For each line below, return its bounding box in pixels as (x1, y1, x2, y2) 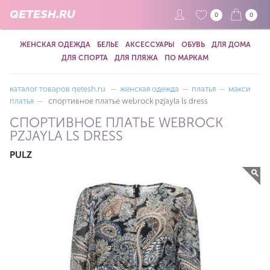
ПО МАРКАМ (165, 54, 209, 62)
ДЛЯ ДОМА (211, 40, 251, 49)
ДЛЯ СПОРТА (61, 54, 108, 62)
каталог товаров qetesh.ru (10, 84, 105, 93)
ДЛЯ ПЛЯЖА (115, 54, 158, 62)
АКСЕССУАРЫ (125, 40, 175, 49)
